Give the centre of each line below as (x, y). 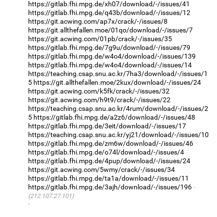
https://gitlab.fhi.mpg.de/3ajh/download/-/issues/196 (110, 187)
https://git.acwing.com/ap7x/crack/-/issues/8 (98, 22)
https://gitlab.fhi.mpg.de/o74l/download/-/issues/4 (106, 152)
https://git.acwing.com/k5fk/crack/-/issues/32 (99, 91)
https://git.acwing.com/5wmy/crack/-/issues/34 (101, 170)
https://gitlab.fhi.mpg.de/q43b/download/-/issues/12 (109, 13)
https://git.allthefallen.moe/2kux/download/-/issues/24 (117, 83)
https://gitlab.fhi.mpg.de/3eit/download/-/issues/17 (107, 126)
